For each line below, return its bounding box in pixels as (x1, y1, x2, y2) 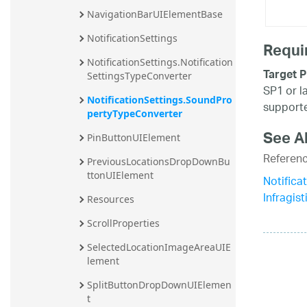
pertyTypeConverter (87, 106, 182, 120)
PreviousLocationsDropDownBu (87, 154, 230, 168)
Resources (87, 192, 134, 206)
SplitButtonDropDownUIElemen (87, 278, 232, 292)
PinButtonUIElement (87, 130, 180, 144)
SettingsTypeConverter (87, 69, 192, 82)
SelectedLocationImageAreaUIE (87, 241, 231, 254)
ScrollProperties (87, 216, 160, 230)
